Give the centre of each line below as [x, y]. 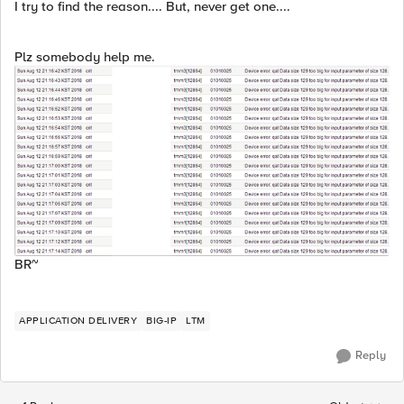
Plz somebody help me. [85, 57]
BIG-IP [161, 320]
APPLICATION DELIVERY [78, 320]
